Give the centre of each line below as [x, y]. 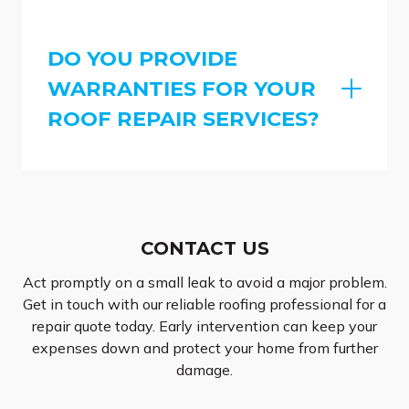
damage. [204, 370]
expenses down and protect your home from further [204, 348]
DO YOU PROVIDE [142, 58]
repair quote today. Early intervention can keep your [204, 326]
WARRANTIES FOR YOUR [182, 88]
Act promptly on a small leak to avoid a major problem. [204, 283]
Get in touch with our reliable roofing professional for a [204, 304]
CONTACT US [204, 249]
